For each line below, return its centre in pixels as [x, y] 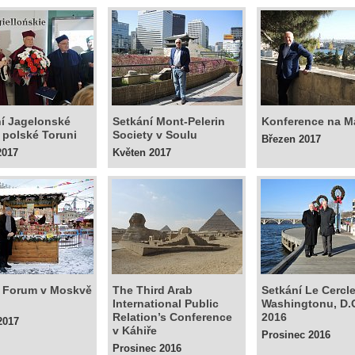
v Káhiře [135, 330]
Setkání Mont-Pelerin [169, 121]
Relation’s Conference [172, 317]
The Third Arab [153, 290]
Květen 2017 [142, 153]
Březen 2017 [291, 139]
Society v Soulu [155, 135]
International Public [166, 303]
